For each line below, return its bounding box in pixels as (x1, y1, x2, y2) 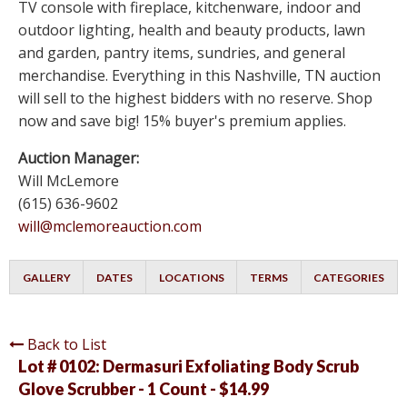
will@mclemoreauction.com (18, 216, 202, 237)
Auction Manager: (18, 148, 139, 169)
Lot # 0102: (18, 356, 103, 377)
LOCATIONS (158, 271, 224, 285)
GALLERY (22, 271, 71, 285)
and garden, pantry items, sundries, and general (18, 43, 345, 64)
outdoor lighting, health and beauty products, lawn (18, 20, 365, 41)
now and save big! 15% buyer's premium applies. (18, 111, 346, 132)
